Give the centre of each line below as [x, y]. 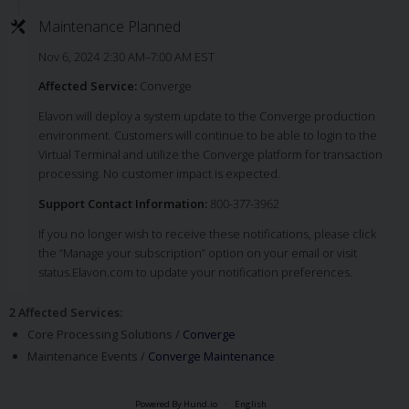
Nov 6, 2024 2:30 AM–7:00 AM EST [126, 57]
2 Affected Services [64, 313]
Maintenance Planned [109, 26]
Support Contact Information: [122, 203]
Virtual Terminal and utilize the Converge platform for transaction [210, 154]
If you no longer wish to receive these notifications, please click [207, 233]
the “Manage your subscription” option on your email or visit [197, 252]
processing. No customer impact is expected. [159, 173]
